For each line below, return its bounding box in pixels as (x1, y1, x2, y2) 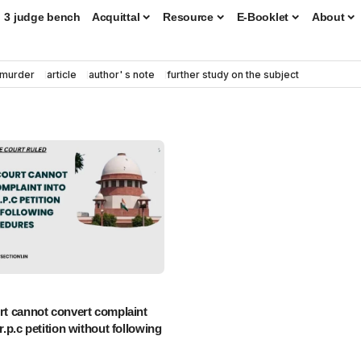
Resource (163, 10, 214, 23)
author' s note (89, 68, 155, 81)
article (47, 68, 77, 81)
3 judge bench (4, 10, 81, 23)
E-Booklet (236, 10, 289, 23)
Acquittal (91, 10, 140, 23)
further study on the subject (167, 68, 299, 81)
